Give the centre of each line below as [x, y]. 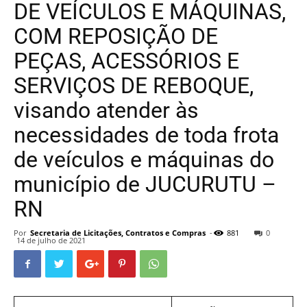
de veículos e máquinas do [144, 160]
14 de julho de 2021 [51, 240]
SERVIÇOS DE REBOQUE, [134, 86]
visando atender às [106, 110]
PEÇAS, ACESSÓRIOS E [126, 61]
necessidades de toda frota [146, 135]
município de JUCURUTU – [145, 184]
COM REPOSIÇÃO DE [116, 36]
